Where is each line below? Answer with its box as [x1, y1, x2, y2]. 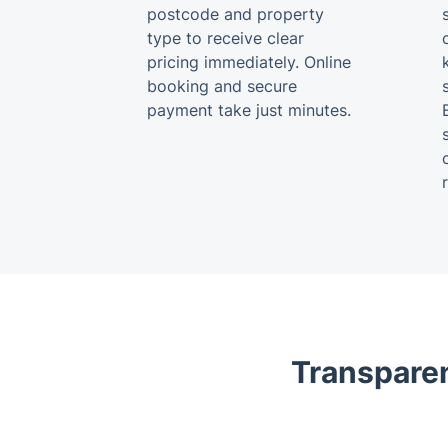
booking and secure [147, 76, 297, 96]
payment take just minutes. [147, 100, 351, 120]
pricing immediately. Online [147, 52, 351, 72]
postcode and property [147, 4, 324, 24]
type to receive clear [147, 28, 304, 48]
